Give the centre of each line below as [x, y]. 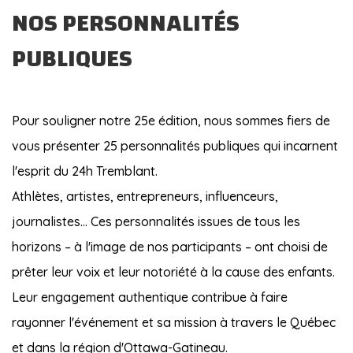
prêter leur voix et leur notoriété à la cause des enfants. [173, 271]
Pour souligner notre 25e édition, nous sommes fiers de [171, 120]
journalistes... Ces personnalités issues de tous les [156, 221]
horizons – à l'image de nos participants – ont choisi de [170, 246]
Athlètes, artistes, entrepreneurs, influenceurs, [145, 196]
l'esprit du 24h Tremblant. [85, 171]
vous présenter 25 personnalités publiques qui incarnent [175, 145]
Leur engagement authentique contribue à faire [150, 297]
